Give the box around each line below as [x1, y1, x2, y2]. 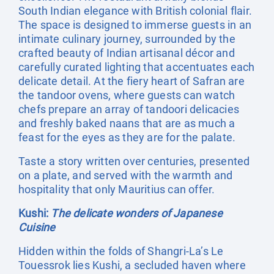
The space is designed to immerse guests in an [18, 18, 252, 31]
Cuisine [18, 221, 56, 234]
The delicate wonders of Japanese [51, 207, 223, 220]
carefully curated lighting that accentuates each [18, 61, 255, 73]
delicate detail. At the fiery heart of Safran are [18, 75, 245, 87]
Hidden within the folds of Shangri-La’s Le [18, 245, 224, 257]
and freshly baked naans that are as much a [18, 117, 235, 130]
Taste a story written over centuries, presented [18, 155, 250, 168]
